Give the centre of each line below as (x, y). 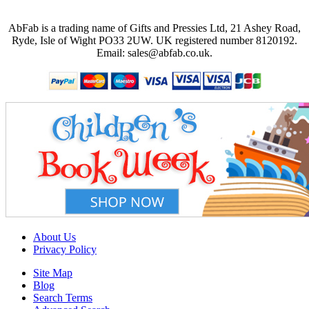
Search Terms (63, 297)
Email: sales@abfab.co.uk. (154, 52)
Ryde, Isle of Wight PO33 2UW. (84, 40)
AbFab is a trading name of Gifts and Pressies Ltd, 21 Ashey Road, (154, 28)
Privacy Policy (65, 249)
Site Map (53, 272)
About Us (54, 237)
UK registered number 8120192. (227, 40)
